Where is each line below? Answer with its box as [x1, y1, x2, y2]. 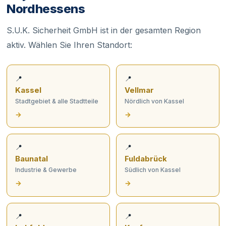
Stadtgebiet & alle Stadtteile [15, 97, 99, 105]
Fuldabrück [124, 154, 167, 164]
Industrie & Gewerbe [15, 166, 77, 174]
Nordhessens [7, 1, 85, 16]
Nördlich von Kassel [124, 97, 184, 105]
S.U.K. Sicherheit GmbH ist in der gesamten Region [7, 25, 201, 36]
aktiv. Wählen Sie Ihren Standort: [7, 40, 133, 50]
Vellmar [124, 85, 154, 95]
